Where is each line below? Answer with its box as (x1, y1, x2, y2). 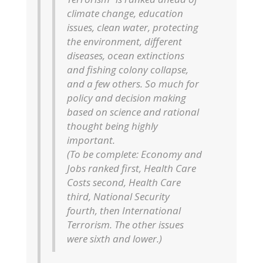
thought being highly (67, 119, 158, 133)
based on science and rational (67, 104, 199, 119)
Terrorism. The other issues (67, 217, 184, 231)
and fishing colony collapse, (67, 62, 188, 76)
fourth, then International (67, 203, 181, 217)
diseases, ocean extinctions (67, 48, 184, 62)
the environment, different (67, 34, 182, 48)
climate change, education (67, 6, 183, 20)
